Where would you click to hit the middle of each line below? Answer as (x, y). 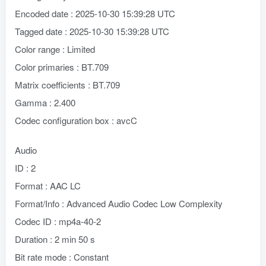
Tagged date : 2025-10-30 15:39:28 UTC (92, 31)
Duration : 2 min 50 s (55, 239)
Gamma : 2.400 (45, 102)
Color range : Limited (55, 49)
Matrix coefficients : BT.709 (67, 85)
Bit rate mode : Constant (62, 257)
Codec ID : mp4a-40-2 (58, 221)
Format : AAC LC (48, 186)
